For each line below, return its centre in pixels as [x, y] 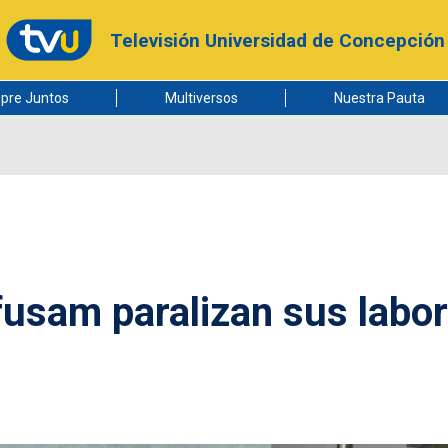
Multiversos [201, 98]
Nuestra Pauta [379, 98]
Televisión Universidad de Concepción [277, 40]
